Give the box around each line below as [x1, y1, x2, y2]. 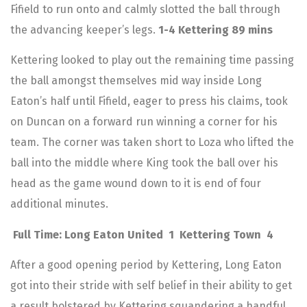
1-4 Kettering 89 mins [158, 23, 273, 36]
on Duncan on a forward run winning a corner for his [10, 115, 278, 129]
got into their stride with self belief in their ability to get [10, 279, 292, 292]
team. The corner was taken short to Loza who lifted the [10, 136, 294, 149]
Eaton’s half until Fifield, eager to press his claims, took [10, 95, 288, 108]
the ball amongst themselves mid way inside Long [10, 74, 262, 88]
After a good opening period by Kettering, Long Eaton [10, 258, 282, 271]
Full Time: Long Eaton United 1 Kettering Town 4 [13, 228, 273, 241]
